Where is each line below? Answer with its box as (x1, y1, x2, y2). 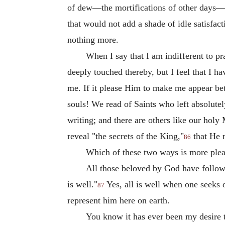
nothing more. (67, 34, 119, 45)
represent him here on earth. (67, 195, 170, 205)
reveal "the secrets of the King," (67, 131, 184, 141)
